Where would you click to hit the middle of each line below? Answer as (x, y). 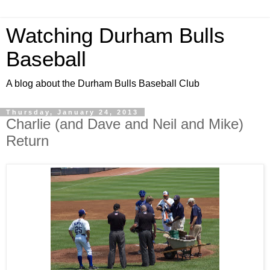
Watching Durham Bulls (115, 36)
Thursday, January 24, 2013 (72, 112)
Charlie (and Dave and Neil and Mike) (125, 124)
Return (27, 141)
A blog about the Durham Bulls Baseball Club (103, 83)
